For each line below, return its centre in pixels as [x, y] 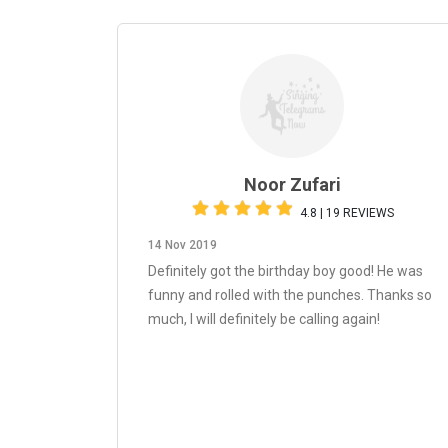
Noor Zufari [292, 184]
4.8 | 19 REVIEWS [347, 213]
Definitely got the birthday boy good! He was [285, 271]
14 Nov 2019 [182, 245]
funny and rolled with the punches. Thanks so [290, 295]
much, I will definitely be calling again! [264, 319]
